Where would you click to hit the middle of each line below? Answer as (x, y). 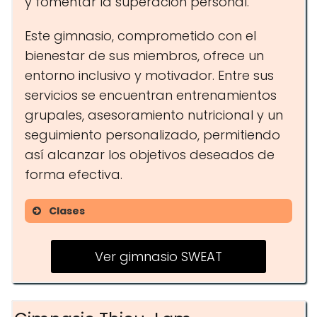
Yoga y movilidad (116, 286)
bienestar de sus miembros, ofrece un (144, 56)
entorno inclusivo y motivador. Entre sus (149, 75)
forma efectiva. (74, 174)
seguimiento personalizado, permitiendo (152, 135)
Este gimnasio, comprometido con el (140, 36)
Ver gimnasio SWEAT (158, 257)
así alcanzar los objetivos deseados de (150, 155)
